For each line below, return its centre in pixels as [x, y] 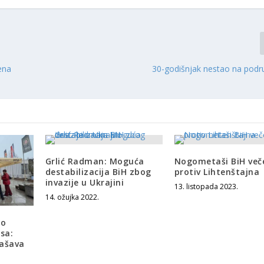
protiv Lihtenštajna [217, 172]
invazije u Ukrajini [85, 183]
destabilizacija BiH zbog [98, 172]
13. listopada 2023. [206, 187]
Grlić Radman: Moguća [95, 161]
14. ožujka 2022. [72, 197]
